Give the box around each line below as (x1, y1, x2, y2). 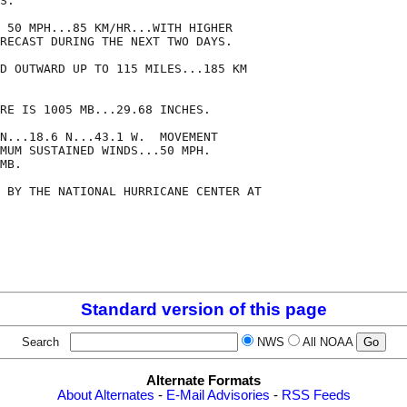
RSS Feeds (281, 387, 351, 402)
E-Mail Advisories (165, 387, 270, 402)
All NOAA (302, 335, 352, 350)
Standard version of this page (80, 300, 327, 320)
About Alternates (56, 387, 154, 402)
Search (21, 335, 66, 350)
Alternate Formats (146, 372, 261, 388)
